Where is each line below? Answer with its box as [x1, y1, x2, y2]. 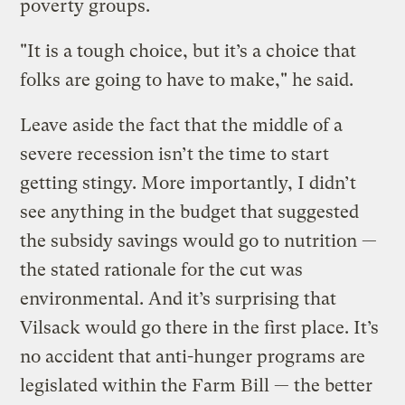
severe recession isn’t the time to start [20, 143, 330, 165]
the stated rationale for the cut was [20, 259, 304, 280]
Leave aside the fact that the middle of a [20, 114, 344, 136]
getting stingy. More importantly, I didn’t [20, 172, 357, 193]
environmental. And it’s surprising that [20, 287, 337, 309]
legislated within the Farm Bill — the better [20, 374, 373, 396]
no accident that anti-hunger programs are [20, 345, 366, 367]
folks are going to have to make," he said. [20, 69, 354, 90]
